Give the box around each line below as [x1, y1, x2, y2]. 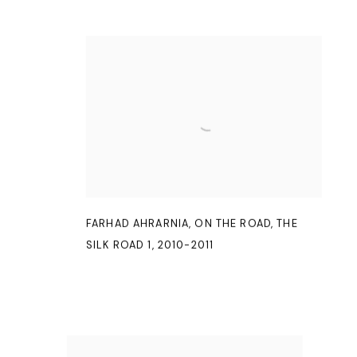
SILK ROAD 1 [86, 238, 152, 253]
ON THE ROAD [194, 217, 271, 231]
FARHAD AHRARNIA [86, 217, 190, 231]
